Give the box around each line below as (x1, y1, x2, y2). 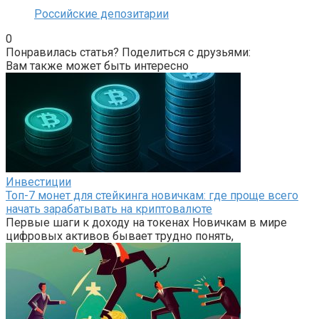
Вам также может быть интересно (6, 59, 189, 73)
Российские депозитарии (34, 7, 169, 21)
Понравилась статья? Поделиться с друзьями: (6, 46, 251, 60)
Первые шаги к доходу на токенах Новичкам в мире (6, 216, 287, 230)
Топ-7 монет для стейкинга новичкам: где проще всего (6, 189, 298, 203)
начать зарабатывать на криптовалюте (6, 202, 212, 216)
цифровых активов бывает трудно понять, (6, 229, 234, 244)
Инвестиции (6, 175, 71, 189)
